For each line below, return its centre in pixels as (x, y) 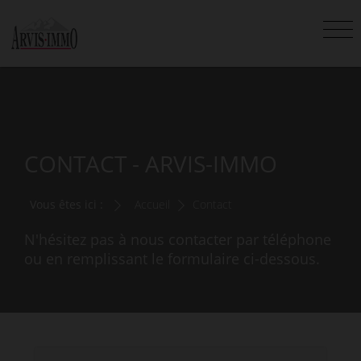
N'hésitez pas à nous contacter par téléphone (178, 239)
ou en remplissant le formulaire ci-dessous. (172, 259)
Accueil (152, 204)
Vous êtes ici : (66, 204)
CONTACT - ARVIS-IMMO (151, 164)
